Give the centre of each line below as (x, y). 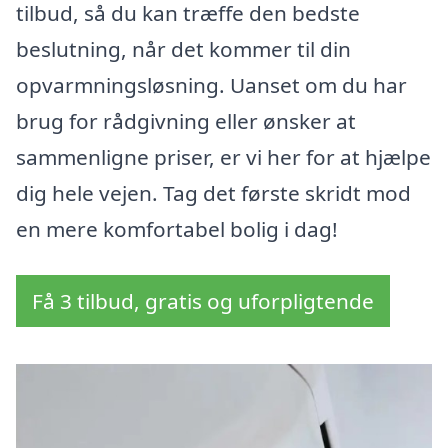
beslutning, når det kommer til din (183, 49)
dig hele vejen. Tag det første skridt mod (213, 193)
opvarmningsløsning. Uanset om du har (211, 85)
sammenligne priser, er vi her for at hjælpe (223, 157)
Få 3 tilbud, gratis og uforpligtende (203, 301)
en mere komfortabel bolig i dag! (177, 229)
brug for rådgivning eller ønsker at (186, 121)
